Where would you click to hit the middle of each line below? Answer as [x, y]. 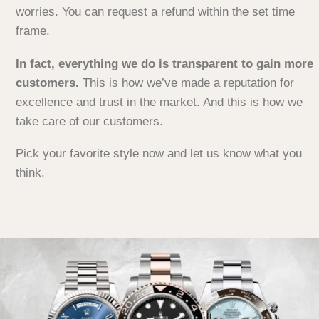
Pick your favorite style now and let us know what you [159, 154]
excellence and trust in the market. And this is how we [159, 102]
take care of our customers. [89, 121]
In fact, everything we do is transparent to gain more [164, 63]
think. [30, 173]
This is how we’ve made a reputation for [188, 83]
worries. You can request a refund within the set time [155, 12]
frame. [33, 31]
